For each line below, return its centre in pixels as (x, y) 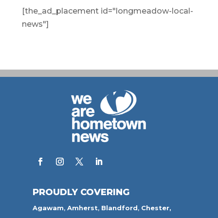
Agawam (48, 208)
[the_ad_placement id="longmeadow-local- (107, 11)
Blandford (120, 208)
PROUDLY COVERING (81, 192)
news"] (35, 24)
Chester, (156, 208)
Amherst (83, 208)
